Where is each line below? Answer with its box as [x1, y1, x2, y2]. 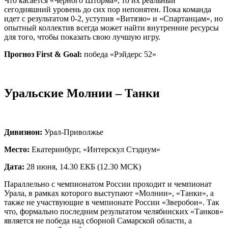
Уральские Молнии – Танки [4, 86, 160, 100]
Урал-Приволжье [42, 127, 103, 136]
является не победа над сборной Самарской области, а [4, 216, 192, 225]
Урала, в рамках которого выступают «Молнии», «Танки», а [4, 188, 214, 197]
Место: [4, 145, 30, 154]
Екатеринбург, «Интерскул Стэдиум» [30, 145, 160, 154]
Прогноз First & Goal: [4, 49, 82, 59]
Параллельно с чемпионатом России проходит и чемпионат [4, 179, 212, 188]
